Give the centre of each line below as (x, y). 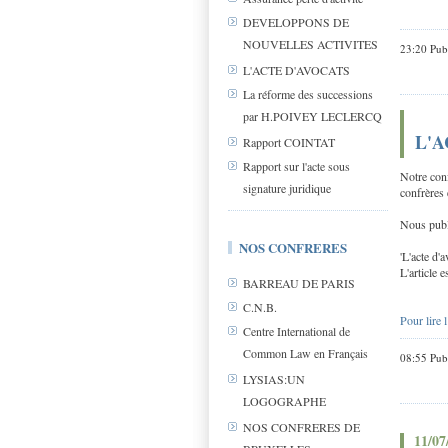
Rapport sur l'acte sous (296, 166)
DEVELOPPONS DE (296, 22)
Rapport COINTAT (289, 142)
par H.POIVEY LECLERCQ (312, 116)
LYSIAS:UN (274, 379)
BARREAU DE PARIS (299, 283)
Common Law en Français (305, 353)
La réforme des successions (308, 94)
